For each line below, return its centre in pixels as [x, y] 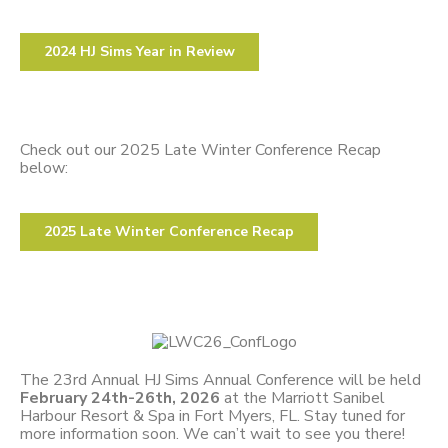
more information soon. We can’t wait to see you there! [212, 433]
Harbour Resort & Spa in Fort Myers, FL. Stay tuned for [212, 415]
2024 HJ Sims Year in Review [139, 52]
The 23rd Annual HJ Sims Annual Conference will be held [220, 379]
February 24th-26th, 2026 [120, 397]
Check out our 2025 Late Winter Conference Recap [200, 150]
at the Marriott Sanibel [302, 397]
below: [44, 168]
